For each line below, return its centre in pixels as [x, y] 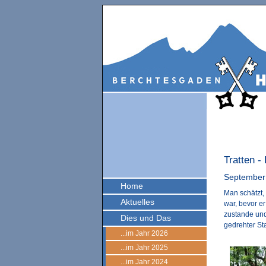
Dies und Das [146, 218]
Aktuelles [137, 202]
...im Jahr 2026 [144, 233]
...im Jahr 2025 [144, 248]
